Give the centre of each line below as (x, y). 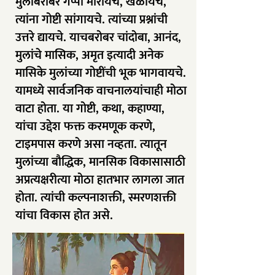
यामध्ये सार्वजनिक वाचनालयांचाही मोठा (101, 91)
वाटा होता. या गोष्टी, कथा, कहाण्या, (90, 109)
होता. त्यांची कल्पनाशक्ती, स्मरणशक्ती (96, 198)
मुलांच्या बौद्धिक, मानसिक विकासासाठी (100, 162)
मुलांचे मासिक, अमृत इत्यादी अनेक (89, 55)
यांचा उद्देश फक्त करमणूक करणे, (85, 126)
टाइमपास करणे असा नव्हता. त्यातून (91, 144)
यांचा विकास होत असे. (64, 215)
